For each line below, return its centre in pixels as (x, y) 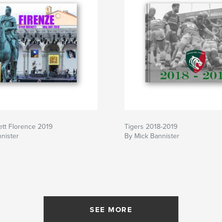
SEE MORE (111, 209)
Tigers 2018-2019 (151, 126)
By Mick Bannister (152, 136)
